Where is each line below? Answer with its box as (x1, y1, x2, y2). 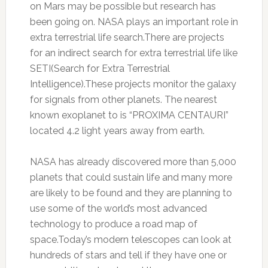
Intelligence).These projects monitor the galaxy (29, 78, 236, 90)
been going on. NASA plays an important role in (29, 16, 238, 28)
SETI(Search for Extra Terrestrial (29, 63, 170, 74)
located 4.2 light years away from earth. (29, 125, 205, 136)
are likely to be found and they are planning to (29, 187, 232, 199)
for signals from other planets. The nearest (29, 94, 217, 105)
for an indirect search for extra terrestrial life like (29, 47, 237, 59)
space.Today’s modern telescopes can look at (29, 234, 232, 245)
